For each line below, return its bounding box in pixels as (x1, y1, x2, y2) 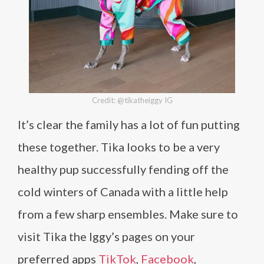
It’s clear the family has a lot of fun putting (18, 117, 240, 131)
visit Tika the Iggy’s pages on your (18, 229, 195, 243)
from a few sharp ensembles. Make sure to (18, 206, 238, 221)
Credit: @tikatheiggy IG (91, 95, 173, 105)
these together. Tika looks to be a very (18, 139, 220, 154)
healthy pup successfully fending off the (18, 161, 229, 176)
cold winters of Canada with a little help (18, 184, 228, 199)
